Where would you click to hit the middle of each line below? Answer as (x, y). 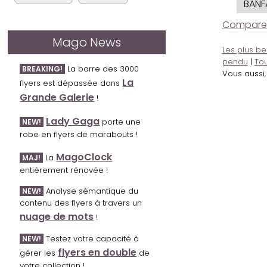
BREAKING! (43, 69)
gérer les (39, 253)
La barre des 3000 (102, 69)
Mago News (87, 43)
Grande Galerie (57, 98)
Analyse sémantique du (91, 191)
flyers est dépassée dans (71, 83)
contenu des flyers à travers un (81, 203)
